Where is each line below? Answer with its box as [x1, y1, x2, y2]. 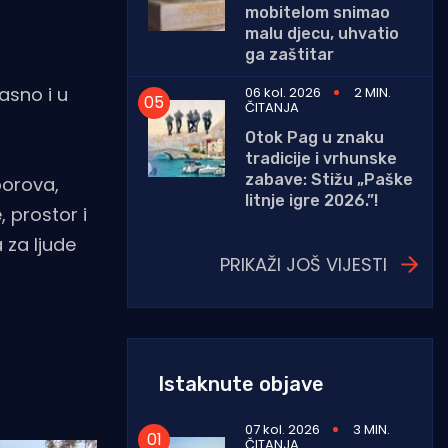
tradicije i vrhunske [245, 148, 397, 168]
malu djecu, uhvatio [245, 23, 399, 43]
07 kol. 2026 [245, 419, 320, 439]
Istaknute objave [158, 371, 324, 396]
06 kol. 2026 [245, 82, 321, 102]
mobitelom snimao [245, 2, 390, 22]
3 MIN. [353, 419, 390, 439]
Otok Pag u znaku [245, 127, 384, 147]
